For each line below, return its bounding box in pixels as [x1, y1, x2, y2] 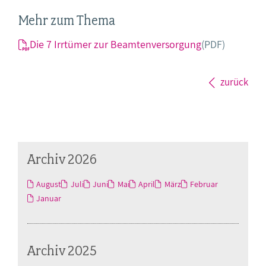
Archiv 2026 [27, 150, 97, 167]
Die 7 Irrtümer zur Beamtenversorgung [30, 37, 201, 51]
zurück [220, 75, 248, 88]
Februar [190, 179, 218, 189]
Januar [36, 193, 62, 204]
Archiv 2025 [27, 242, 97, 259]
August [36, 179, 62, 189]
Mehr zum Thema [18, 12, 115, 28]
